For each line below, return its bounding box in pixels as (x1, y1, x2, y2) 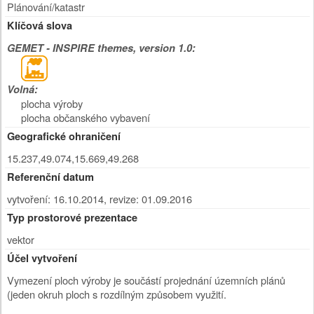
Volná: (7, 82, 38, 97)
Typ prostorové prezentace (7, 210, 137, 225)
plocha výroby (21, 96, 83, 111)
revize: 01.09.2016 (109, 191, 192, 206)
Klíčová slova (7, 18, 72, 33)
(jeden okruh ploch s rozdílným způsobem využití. (7, 287, 226, 301)
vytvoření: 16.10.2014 (7, 191, 104, 206)
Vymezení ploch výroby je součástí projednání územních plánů (7, 273, 285, 287)
